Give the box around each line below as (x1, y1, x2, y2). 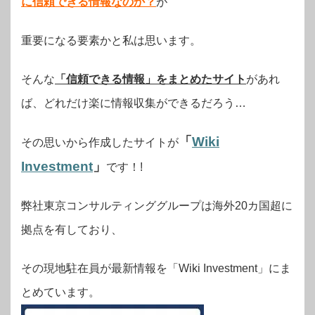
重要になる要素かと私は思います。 (21, 34, 201, 46)
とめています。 (21, 285, 100, 298)
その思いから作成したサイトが (21, 136, 179, 148)
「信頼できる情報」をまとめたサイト (55, 72, 246, 85)
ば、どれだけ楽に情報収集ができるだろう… (21, 96, 246, 109)
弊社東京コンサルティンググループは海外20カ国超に (21, 199, 292, 212)
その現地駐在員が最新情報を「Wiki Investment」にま (21, 262, 291, 274)
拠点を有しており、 (21, 223, 122, 236)
